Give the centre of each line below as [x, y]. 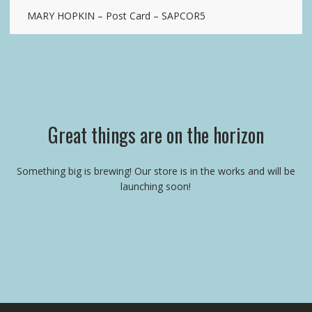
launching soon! [156, 187]
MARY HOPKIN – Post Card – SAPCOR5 [116, 16]
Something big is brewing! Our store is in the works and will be [156, 171]
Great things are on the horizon [156, 135]
